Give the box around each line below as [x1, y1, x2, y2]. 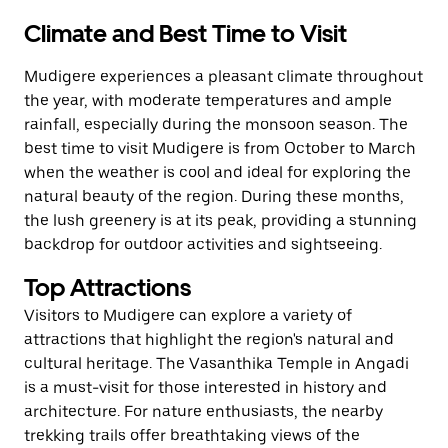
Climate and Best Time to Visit [24, 19, 347, 48]
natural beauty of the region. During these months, [24, 187, 404, 206]
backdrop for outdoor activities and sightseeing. [24, 235, 382, 254]
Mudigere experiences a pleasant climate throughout [24, 67, 423, 86]
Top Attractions [24, 273, 191, 302]
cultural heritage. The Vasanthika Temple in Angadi [24, 354, 409, 373]
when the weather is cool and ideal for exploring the [24, 163, 411, 182]
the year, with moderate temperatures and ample [24, 91, 392, 110]
